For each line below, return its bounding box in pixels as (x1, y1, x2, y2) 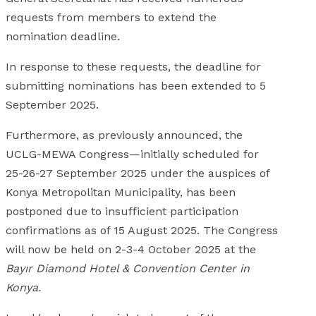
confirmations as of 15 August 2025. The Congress (6, 223, 278, 237)
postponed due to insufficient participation (6, 204, 238, 218)
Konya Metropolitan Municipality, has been (6, 185, 236, 199)
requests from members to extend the (6, 10, 217, 24)
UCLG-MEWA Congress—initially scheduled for (6, 147, 259, 161)
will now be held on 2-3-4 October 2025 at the (6, 242, 256, 256)
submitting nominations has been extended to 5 (6, 78, 266, 92)
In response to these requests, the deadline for (6, 59, 261, 73)
